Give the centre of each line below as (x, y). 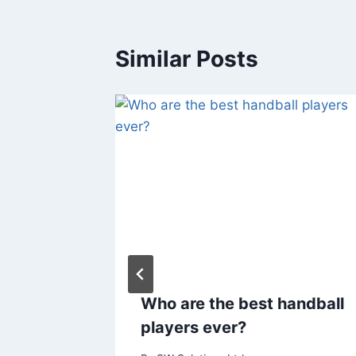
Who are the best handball (242, 303)
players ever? (193, 327)
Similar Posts (187, 58)
